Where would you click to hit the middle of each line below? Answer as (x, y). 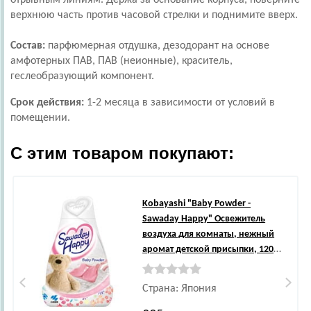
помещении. (40, 118)
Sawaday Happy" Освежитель (204, 219)
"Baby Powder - (218, 204)
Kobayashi (164, 204)
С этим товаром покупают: (122, 153)
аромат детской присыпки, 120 (208, 250)
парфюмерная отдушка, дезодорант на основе (157, 46)
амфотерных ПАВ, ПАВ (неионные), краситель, (121, 61)
